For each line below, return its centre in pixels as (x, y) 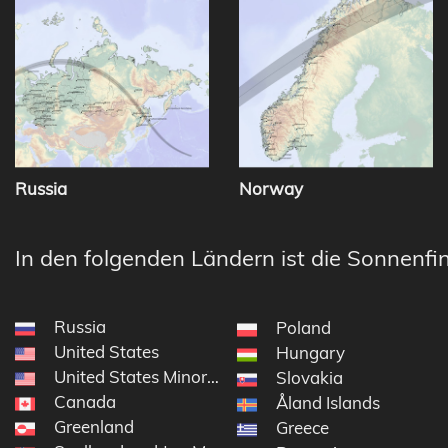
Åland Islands (327, 403)
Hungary (310, 353)
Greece (302, 428)
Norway (271, 189)
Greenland (94, 427)
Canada (85, 402)
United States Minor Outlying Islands (194, 377)
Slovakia (309, 378)
